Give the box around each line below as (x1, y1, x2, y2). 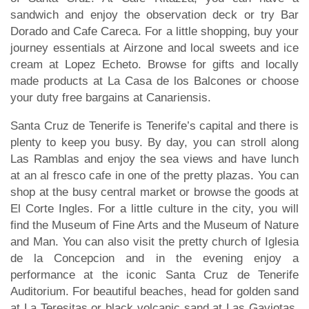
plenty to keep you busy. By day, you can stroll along (10, 135, 299, 149)
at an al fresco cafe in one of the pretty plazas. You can (10, 168, 299, 182)
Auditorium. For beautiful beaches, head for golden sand (10, 284, 299, 298)
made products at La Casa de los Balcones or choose (10, 74, 299, 88)
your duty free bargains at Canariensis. (10, 90, 211, 104)
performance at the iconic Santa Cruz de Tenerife (10, 268, 299, 281)
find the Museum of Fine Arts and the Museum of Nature (10, 218, 299, 232)
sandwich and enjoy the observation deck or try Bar (10, 8, 299, 21)
